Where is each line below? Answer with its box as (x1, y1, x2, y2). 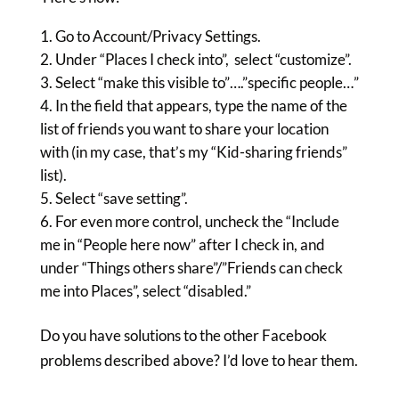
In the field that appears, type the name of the (54, 96, 347, 115)
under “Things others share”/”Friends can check (39, 258, 343, 277)
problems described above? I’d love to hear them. (39, 351, 358, 370)
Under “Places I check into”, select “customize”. (54, 50, 352, 69)
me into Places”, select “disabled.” (39, 281, 251, 300)
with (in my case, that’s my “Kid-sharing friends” (39, 142, 347, 161)
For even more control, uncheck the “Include (54, 212, 339, 231)
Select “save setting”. (54, 189, 188, 208)
